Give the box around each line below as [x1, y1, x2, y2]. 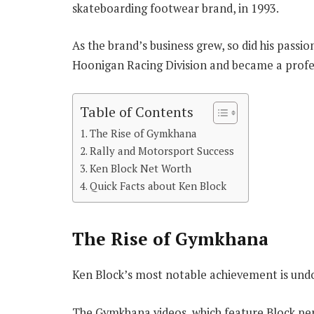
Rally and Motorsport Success [89, 143, 234, 158]
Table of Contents [80, 102, 193, 121]
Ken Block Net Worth [89, 161, 191, 175]
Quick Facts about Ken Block [89, 178, 226, 193]
